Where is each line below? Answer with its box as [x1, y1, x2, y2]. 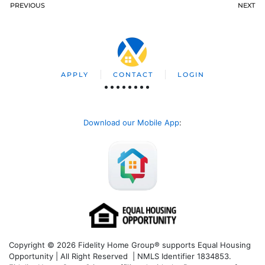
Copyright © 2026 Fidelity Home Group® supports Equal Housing [9, 240, 251, 250]
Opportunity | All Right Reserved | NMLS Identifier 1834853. [9, 251, 231, 261]
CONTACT [112, 70, 153, 79]
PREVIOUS [10, 1, 45, 9]
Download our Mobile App [83, 118, 179, 127]
